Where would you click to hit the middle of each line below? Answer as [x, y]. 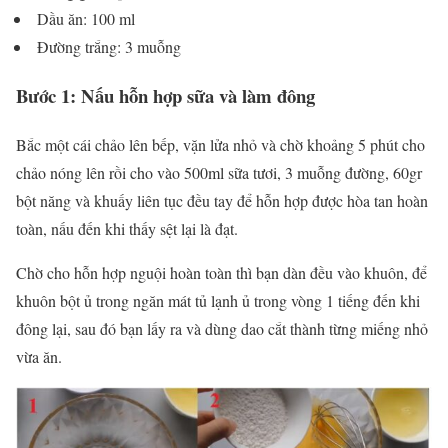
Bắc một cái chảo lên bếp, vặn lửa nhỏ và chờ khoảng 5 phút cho [220, 144]
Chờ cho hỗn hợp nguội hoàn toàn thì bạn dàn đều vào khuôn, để [221, 272]
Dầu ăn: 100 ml [83, 19]
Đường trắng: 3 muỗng [109, 47]
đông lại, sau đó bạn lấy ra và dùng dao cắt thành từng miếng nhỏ [222, 328]
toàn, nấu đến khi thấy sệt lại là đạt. [129, 228]
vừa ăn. [39, 356]
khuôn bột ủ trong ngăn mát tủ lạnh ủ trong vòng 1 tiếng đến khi [218, 300]
